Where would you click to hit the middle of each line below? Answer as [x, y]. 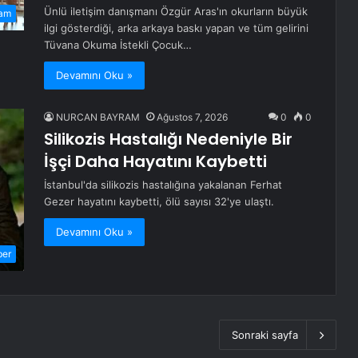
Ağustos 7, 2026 [192, 117]
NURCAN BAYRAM [98, 117]
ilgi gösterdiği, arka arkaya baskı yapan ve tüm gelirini [176, 28]
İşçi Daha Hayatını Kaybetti [155, 162]
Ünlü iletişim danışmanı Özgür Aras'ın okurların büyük [176, 12]
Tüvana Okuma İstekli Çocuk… [118, 45]
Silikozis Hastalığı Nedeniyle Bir [168, 139]
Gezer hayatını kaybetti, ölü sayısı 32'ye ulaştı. [159, 202]
